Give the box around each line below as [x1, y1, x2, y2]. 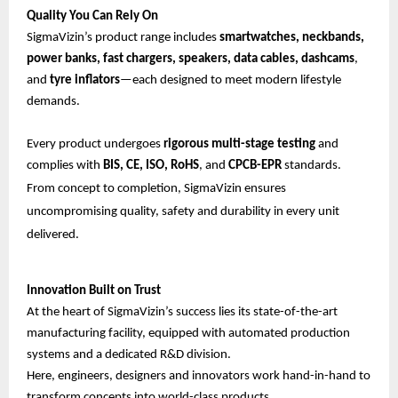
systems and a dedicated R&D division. [27, 347, 231, 362]
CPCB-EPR [228, 158, 282, 172]
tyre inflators [50, 73, 120, 87]
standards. [282, 158, 341, 172]
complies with [27, 158, 103, 172]
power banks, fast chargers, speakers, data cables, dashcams [27, 52, 354, 66]
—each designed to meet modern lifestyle [120, 73, 341, 87]
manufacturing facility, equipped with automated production [27, 326, 350, 340]
